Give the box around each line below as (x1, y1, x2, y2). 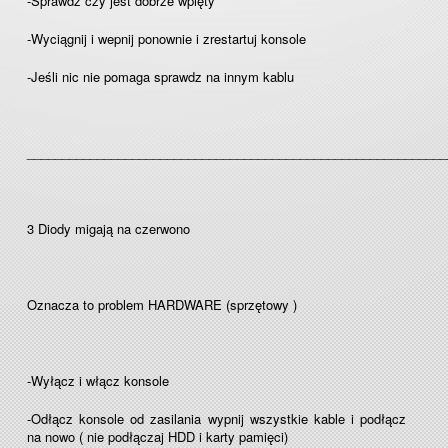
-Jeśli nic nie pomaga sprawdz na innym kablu (27, 67, 294, 86)
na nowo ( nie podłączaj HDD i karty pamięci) (27, 427, 288, 446)
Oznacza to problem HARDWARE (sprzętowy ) (27, 295, 297, 314)
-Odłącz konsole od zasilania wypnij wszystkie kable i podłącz (27, 409, 406, 428)
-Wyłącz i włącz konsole (27, 371, 173, 390)
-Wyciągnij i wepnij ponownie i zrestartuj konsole (27, 29, 310, 48)
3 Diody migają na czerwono (27, 219, 194, 238)
